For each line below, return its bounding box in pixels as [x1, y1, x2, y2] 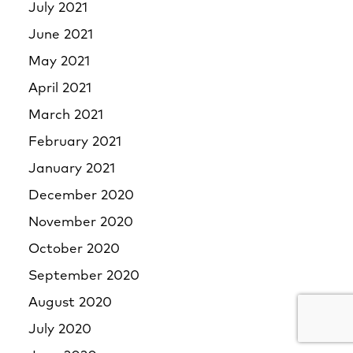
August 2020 [28, 296, 112, 310]
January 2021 [28, 162, 115, 176]
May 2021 [28, 55, 90, 69]
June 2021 [28, 28, 93, 42]
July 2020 [28, 323, 91, 336]
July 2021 [28, 2, 87, 15]
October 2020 [28, 243, 120, 256]
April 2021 [28, 82, 91, 95]
